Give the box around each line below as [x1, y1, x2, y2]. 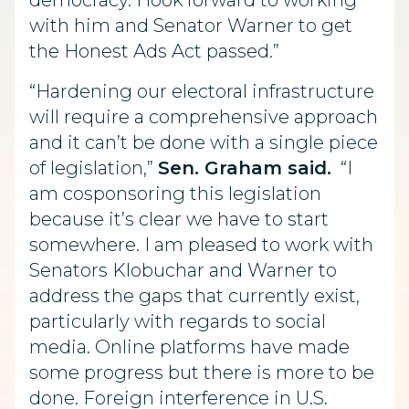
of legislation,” [29, 157, 158, 179]
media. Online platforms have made [29, 336, 350, 358]
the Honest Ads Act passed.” [29, 40, 279, 62]
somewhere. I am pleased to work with [29, 234, 373, 256]
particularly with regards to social [29, 310, 326, 332]
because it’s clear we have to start [29, 208, 329, 230]
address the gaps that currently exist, [29, 285, 360, 307]
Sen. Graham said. [158, 157, 331, 179]
